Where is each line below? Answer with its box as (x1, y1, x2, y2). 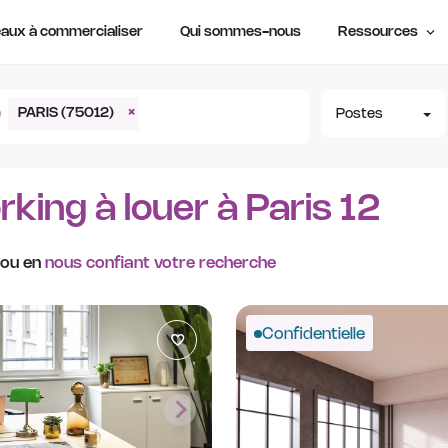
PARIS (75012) (18, 106, 115, 120)
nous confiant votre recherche (45, 255, 276, 271)
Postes (336, 107, 384, 121)
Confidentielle (262, 326, 365, 342)
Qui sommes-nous (180, 26, 302, 39)
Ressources (337, 26, 421, 39)
